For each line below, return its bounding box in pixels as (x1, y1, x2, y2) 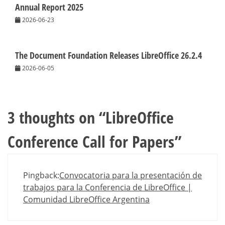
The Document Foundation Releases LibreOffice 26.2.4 (15, 49, 202, 61)
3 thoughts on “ (8, 106, 105, 128)
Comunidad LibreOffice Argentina (23, 193, 150, 205)
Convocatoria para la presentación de (59, 169, 202, 181)
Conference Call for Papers (8, 130, 175, 152)
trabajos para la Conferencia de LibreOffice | (23, 181, 192, 193)
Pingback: (23, 169, 59, 181)
